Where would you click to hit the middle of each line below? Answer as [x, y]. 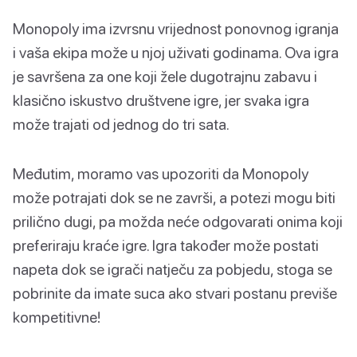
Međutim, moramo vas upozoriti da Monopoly [161, 173]
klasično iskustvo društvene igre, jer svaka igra [161, 100]
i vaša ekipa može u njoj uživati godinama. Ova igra [176, 52]
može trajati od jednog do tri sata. [121, 124]
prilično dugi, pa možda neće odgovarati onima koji [178, 221]
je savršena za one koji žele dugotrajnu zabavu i [165, 76]
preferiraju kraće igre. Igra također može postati [166, 245]
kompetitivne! [57, 316]
